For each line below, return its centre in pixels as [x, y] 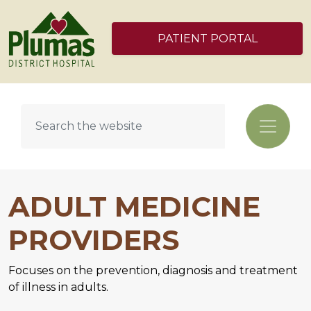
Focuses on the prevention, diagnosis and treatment [153, 270]
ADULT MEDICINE [134, 206]
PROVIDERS [94, 239]
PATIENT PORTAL [207, 39]
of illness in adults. [58, 287]
